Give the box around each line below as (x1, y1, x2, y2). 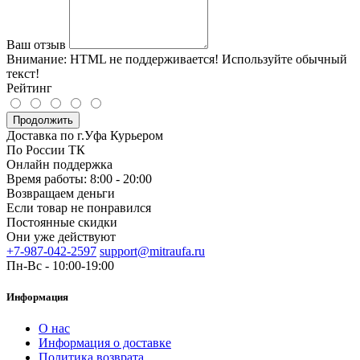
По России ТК (6, 142, 85, 157)
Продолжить (13, 113, 73, 126)
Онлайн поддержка (6, 157, 112, 171)
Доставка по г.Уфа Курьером (6, 128, 163, 142)
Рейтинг (6, 80, 52, 95)
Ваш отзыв (6, 37, 66, 51)
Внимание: (6, 51, 67, 66)
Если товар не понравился (6, 200, 151, 215)
